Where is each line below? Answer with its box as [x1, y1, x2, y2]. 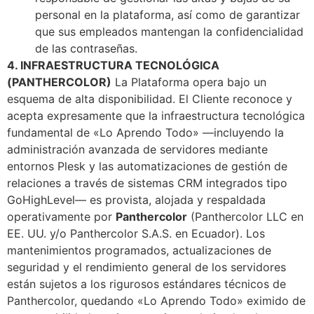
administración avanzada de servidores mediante [7, 142, 268, 156]
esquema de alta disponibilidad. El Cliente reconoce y [7, 91, 292, 106]
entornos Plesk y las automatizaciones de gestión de [7, 158, 287, 173]
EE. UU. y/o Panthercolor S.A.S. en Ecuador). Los [7, 226, 265, 240]
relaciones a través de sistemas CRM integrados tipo [7, 175, 287, 190]
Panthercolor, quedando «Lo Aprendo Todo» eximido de [7, 293, 306, 308]
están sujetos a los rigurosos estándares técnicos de [7, 276, 286, 291]
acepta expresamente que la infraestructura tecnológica [7, 108, 305, 123]
